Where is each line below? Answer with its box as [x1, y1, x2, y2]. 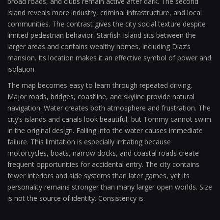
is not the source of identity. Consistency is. [7, 193, 145, 203]
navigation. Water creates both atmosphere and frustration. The [7, 103, 211, 112]
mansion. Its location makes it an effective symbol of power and [7, 53, 211, 62]
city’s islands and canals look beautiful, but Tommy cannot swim [7, 114, 211, 124]
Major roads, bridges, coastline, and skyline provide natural [7, 92, 194, 101]
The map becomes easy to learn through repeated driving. [7, 81, 192, 90]
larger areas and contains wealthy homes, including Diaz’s [7, 42, 191, 51]
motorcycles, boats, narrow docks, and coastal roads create [7, 148, 199, 158]
